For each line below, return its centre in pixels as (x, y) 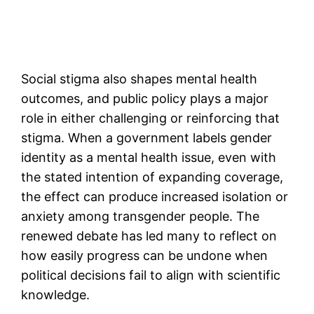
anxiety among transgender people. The (141, 216)
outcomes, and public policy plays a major (145, 98)
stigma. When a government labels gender (147, 137)
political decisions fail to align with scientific (151, 275)
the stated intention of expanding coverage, (152, 177)
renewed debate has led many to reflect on (149, 235)
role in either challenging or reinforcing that (151, 118)
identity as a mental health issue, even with (149, 157)
